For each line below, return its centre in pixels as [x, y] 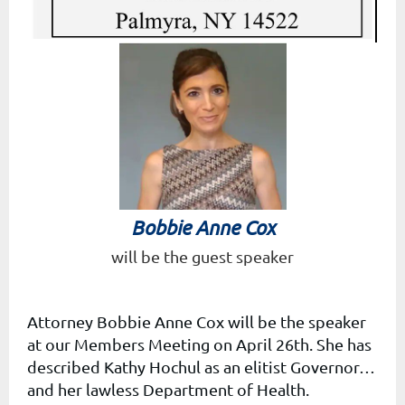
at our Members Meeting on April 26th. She [185, 344]
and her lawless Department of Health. [168, 389]
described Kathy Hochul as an [134, 367]
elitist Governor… [310, 367]
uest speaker [247, 256]
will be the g [156, 256]
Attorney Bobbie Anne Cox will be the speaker [197, 321]
